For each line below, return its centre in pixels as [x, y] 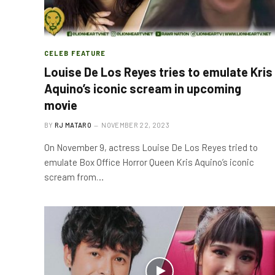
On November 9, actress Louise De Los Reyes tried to [151, 147]
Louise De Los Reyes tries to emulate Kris [158, 72]
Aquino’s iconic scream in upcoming [143, 88]
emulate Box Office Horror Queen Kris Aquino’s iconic [149, 162]
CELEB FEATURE [75, 53]
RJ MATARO [73, 125]
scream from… [74, 177]
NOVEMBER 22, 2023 [135, 125]
